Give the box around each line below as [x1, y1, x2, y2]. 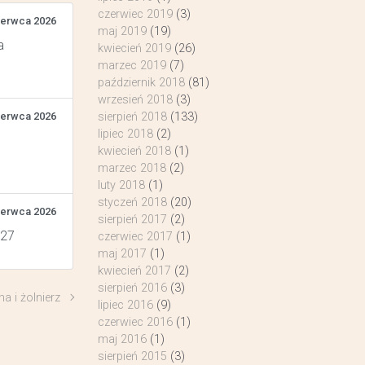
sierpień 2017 [97, 213, 167, 226]
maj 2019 [97, 24, 147, 38]
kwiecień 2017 [97, 264, 171, 278]
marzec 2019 [97, 59, 166, 73]
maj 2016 [97, 332, 147, 346]
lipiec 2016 [97, 298, 153, 312]
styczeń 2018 [97, 196, 167, 209]
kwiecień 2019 [97, 42, 171, 55]
